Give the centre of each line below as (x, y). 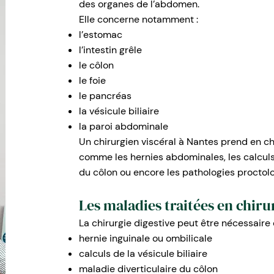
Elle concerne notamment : (138, 19)
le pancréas (105, 96)
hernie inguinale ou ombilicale (145, 238)
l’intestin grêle (110, 50)
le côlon (96, 65)
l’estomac (100, 35)
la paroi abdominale (123, 126)
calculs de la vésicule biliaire (143, 254)
